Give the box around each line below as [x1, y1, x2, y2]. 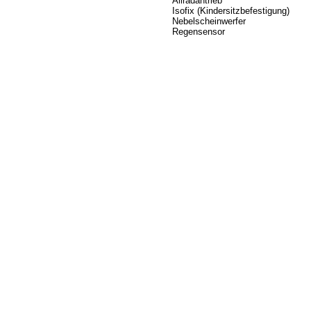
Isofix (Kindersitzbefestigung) [172, 6, 289, 17]
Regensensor [172, 26, 225, 37]
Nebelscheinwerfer [172, 16, 246, 27]
